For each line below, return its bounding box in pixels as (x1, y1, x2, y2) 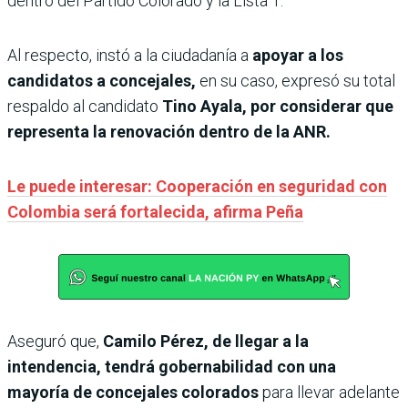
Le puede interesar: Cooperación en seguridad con (7, 176, 387, 196)
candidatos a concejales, (7, 70, 199, 90)
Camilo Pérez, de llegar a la (99, 331, 309, 351)
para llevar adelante (259, 382, 400, 402)
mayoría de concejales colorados (7, 382, 259, 402)
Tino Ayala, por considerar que (158, 96, 393, 116)
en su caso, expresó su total (199, 70, 395, 90)
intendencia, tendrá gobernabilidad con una (7, 356, 336, 376)
